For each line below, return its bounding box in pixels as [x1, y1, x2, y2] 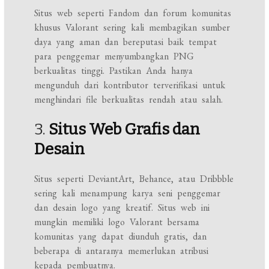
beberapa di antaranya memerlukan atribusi [34, 244, 209, 257]
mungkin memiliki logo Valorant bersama [34, 216, 200, 228]
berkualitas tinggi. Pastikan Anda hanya [34, 64, 193, 77]
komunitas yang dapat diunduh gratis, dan [34, 230, 207, 243]
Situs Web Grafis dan [49, 120, 201, 139]
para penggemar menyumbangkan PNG [34, 50, 195, 62]
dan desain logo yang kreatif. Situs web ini [34, 201, 210, 214]
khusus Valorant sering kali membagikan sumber [34, 21, 231, 34]
